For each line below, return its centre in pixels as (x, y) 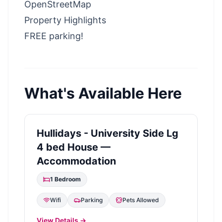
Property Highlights (65, 20)
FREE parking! (54, 36)
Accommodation (76, 161)
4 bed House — (74, 147)
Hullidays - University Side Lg (108, 133)
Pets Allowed (141, 200)
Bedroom (68, 179)
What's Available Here (103, 93)
